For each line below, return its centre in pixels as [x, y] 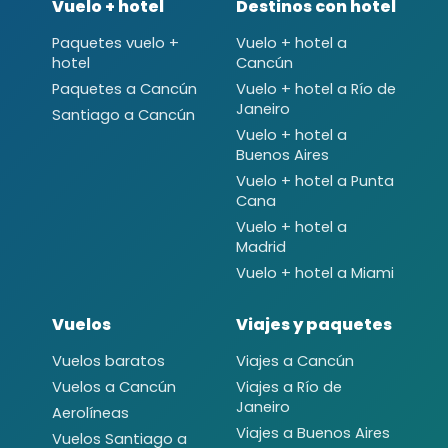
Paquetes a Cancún [124, 88]
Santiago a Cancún [123, 114]
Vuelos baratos [108, 360]
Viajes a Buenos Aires [313, 432]
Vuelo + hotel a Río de [316, 88]
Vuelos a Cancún [114, 386]
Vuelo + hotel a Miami [315, 272]
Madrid [261, 246]
